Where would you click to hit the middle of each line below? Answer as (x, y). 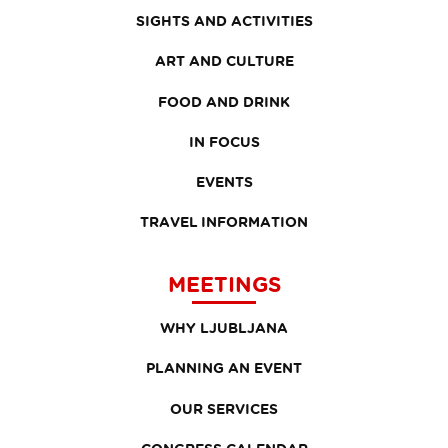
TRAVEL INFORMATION (224, 222)
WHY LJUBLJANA (224, 328)
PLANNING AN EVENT (224, 368)
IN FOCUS (224, 141)
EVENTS (224, 181)
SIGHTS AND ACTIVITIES (224, 21)
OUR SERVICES (224, 408)
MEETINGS (224, 284)
